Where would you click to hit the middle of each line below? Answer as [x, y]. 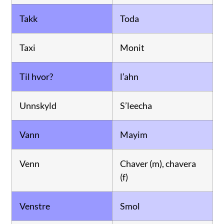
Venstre [34, 206]
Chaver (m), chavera [158, 164]
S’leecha [136, 106]
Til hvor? [36, 77]
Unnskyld [38, 106]
